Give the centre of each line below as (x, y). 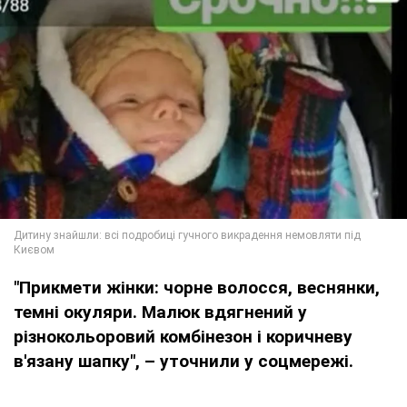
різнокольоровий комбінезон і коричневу (183, 337)
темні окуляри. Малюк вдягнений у (160, 313)
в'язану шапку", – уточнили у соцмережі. (184, 362)
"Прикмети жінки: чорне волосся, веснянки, (197, 288)
